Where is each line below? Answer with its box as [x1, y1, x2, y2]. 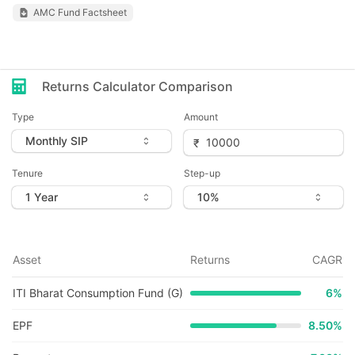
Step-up [184, 167, 220, 179]
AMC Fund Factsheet [33, 6, 127, 18]
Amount [184, 111, 218, 123]
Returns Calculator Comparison [42, 78, 233, 94]
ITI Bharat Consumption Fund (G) [13, 286, 183, 300]
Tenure [12, 167, 43, 179]
